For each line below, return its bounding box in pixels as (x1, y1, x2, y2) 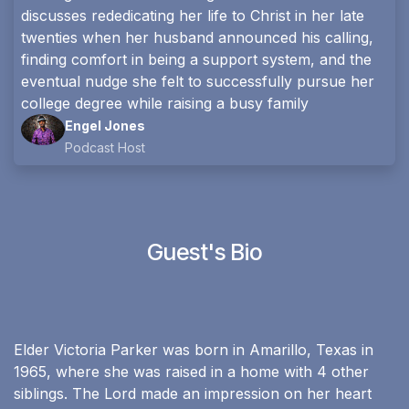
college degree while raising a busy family (21, 93, 309, 112)
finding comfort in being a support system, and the (21, 49, 372, 68)
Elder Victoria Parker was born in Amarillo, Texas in (14, 340, 373, 359)
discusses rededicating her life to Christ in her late (21, 5, 364, 25)
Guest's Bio (147, 237, 262, 266)
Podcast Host (65, 139, 145, 155)
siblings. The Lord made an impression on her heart (14, 383, 372, 403)
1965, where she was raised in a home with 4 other (14, 362, 369, 381)
